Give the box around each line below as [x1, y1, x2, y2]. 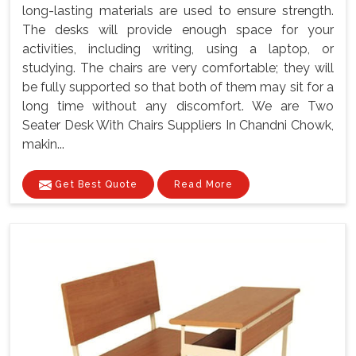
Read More [174, 179, 233, 191]
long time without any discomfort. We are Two [22, 99, 334, 114]
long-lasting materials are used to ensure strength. [22, 3, 334, 19]
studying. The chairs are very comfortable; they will [22, 60, 334, 76]
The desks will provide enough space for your [22, 22, 334, 38]
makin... [22, 137, 64, 153]
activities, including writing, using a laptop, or [22, 41, 334, 57]
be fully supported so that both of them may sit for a [22, 79, 334, 95]
